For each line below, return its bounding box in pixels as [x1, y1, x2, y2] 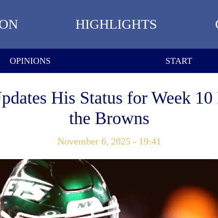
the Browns [69, 109, 149, 128]
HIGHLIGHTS [75, 17, 158, 32]
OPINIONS [9, 55, 51, 66]
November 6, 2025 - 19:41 [57, 136, 161, 146]
